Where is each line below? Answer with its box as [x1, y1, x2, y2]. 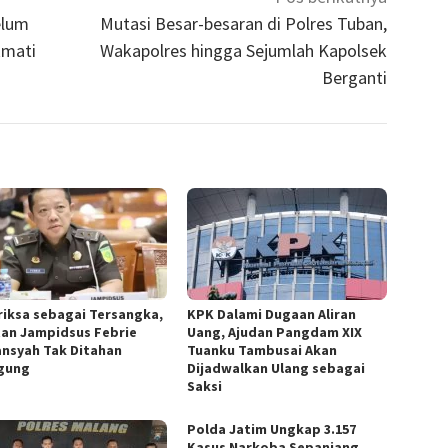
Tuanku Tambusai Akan [187, 341, 338, 360]
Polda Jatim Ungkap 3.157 [187, 420, 357, 439]
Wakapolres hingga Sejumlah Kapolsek [100, 39, 388, 63]
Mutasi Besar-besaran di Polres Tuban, [100, 12, 388, 36]
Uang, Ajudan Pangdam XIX [187, 323, 363, 342]
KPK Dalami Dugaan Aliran [187, 305, 357, 324]
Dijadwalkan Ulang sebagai [187, 359, 366, 378]
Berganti [322, 66, 388, 90]
